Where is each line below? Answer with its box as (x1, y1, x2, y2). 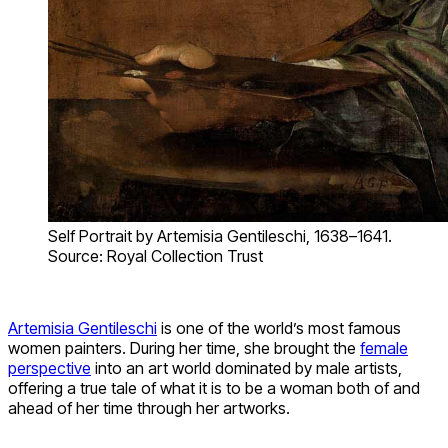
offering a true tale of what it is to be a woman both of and (8, 377, 420, 398)
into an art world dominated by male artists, (91, 357, 402, 378)
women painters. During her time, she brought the (8, 337, 360, 358)
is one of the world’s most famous (157, 317, 401, 338)
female (360, 337, 408, 358)
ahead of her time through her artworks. (8, 397, 290, 418)
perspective (8, 357, 91, 378)
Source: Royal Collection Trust (48, 245, 263, 266)
